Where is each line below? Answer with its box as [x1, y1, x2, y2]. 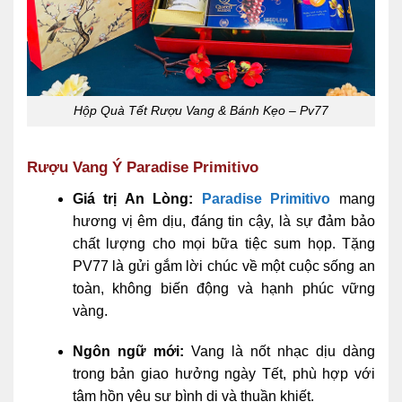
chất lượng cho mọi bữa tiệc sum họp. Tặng [72, 235, 375, 251]
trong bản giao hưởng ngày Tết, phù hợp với [72, 366, 375, 382]
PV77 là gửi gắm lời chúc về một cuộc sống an [72, 258, 375, 274]
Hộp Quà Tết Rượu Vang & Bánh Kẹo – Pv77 [74, 103, 328, 118]
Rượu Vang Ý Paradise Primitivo [27, 159, 258, 176]
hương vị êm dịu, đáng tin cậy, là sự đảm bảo [72, 213, 375, 229]
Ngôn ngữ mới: [72, 344, 184, 360]
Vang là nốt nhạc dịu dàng [183, 344, 376, 360]
